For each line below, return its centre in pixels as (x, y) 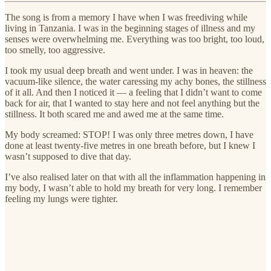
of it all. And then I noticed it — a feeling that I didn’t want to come (133, 92)
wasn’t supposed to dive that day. (68, 156)
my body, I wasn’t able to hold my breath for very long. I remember (133, 188)
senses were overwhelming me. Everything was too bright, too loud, (135, 39)
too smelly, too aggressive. (55, 50)
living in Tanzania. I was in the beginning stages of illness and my (130, 28)
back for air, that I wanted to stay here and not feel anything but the (132, 103)
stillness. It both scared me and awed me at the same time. (114, 114)
